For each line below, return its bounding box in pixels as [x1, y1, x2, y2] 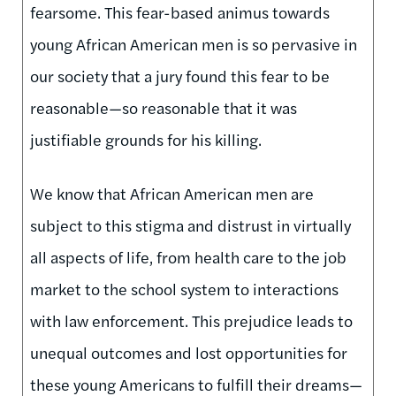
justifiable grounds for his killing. [30, 127, 262, 150]
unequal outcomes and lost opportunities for [30, 340, 347, 363]
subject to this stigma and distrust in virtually [30, 213, 351, 236]
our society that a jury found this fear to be [30, 64, 330, 87]
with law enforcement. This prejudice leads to [30, 308, 353, 331]
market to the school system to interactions [30, 277, 339, 300]
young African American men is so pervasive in [30, 32, 357, 55]
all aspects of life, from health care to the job [30, 245, 346, 268]
